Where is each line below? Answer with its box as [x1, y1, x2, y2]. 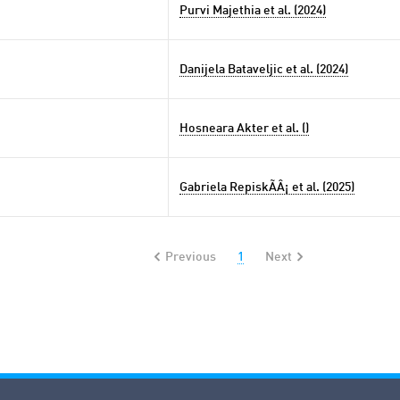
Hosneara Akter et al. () [179, 122, 309, 135]
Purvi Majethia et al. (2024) [179, 4, 326, 17]
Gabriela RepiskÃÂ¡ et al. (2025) [179, 181, 354, 194]
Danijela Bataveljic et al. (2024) [179, 63, 348, 76]
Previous [165, 251, 216, 263]
